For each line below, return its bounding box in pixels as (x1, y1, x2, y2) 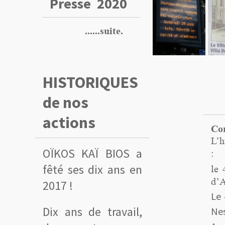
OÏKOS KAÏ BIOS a (43, 146, 142, 161)
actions (43, 113, 95, 133)
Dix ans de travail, (43, 204, 142, 219)
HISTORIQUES (43, 72, 138, 92)
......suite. (50, 25, 123, 37)
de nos (43, 92, 88, 113)
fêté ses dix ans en (43, 162, 142, 177)
